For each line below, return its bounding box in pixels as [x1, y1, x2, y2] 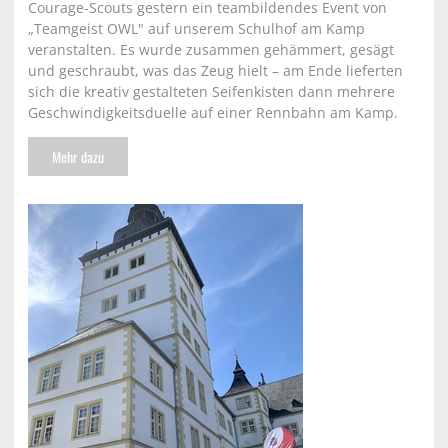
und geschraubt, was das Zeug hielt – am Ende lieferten [28, 61, 403, 81]
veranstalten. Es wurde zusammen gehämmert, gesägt [28, 40, 394, 60]
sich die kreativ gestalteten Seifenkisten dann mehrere [28, 82, 395, 102]
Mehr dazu [52, 145, 104, 167]
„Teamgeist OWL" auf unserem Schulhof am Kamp [28, 19, 365, 39]
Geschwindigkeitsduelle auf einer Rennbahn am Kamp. [28, 103, 398, 123]
